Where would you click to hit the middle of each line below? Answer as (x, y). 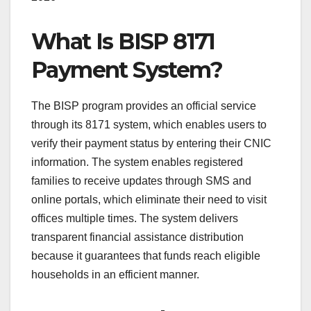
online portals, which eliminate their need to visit (149, 200)
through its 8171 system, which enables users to (149, 125)
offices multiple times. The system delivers (135, 219)
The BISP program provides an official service (144, 106)
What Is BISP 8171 (123, 42)
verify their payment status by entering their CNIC (151, 144)
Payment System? (127, 70)
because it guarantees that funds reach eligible (146, 256)
